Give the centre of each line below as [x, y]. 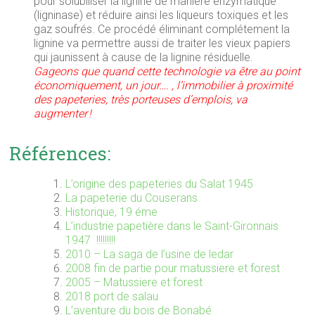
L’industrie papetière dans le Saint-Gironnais [172, 226]
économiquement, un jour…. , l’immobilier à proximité [163, 85]
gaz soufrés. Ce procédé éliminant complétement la [162, 29]
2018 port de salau [112, 296]
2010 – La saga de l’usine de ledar [150, 254]
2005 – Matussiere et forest [134, 282]
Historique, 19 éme [112, 212]
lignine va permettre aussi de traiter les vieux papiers [162, 43]
